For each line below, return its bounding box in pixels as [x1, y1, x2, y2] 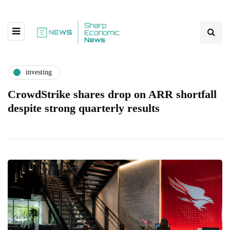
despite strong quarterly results [8, 101, 160, 114]
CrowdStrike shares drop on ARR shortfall [8, 87, 217, 101]
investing [26, 68, 52, 76]
